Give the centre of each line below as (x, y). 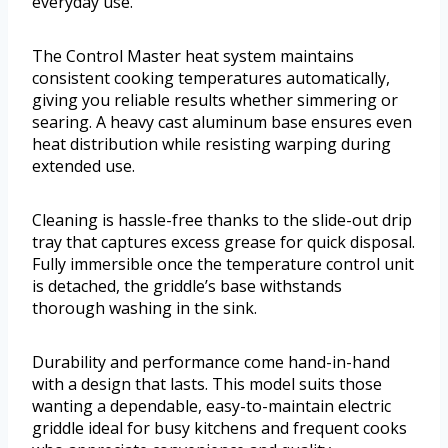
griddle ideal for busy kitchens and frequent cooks (219, 427)
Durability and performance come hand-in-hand (211, 361)
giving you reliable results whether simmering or (215, 99)
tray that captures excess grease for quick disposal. (223, 241)
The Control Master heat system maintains (193, 55)
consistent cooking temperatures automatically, (211, 77)
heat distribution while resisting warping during (211, 143)
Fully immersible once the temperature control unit (223, 263)
